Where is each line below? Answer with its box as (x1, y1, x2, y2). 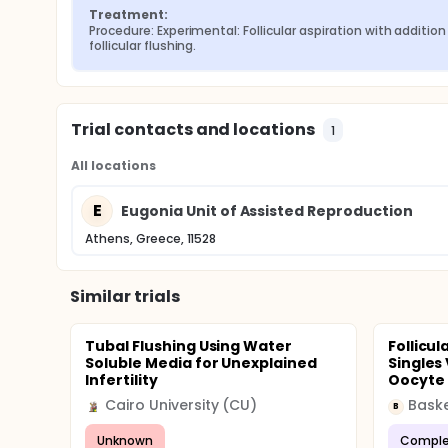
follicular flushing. (89, 37, 197, 54)
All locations (71, 157, 156, 174)
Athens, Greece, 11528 (85, 230, 217, 247)
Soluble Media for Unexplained (85, 353, 318, 373)
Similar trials (70, 285, 180, 308)
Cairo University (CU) (105, 395, 258, 415)
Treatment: (89, 6, 168, 23)
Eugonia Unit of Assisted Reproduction (121, 200, 413, 221)
